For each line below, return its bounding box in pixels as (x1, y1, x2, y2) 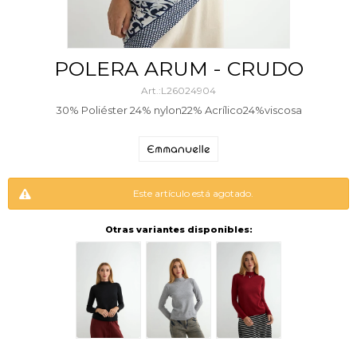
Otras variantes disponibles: (104, 223, 253, 235)
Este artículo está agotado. (132, 186, 253, 199)
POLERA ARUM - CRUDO (53, 57, 304, 80)
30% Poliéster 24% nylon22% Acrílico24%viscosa (55, 104, 302, 116)
